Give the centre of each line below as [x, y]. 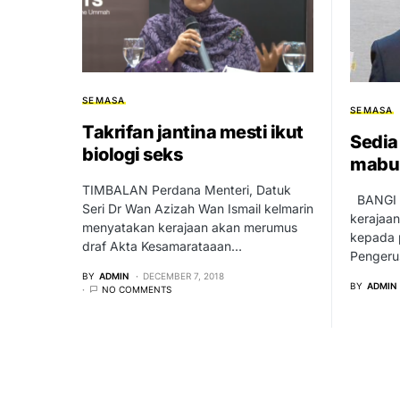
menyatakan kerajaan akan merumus [190, 228]
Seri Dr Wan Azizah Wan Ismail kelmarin [198, 209]
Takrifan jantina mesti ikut [193, 133]
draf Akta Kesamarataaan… [162, 246]
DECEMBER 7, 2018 [183, 276]
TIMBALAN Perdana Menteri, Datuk [187, 190]
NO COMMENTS [137, 290]
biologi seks [132, 155]
